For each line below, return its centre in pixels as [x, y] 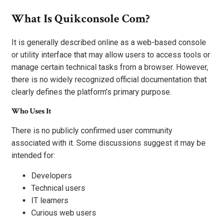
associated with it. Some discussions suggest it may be [109, 143]
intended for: [33, 156]
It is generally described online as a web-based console [109, 43]
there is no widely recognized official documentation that [109, 80]
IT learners [50, 201]
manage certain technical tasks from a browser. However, [110, 67]
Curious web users [64, 213]
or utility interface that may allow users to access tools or [111, 55]
